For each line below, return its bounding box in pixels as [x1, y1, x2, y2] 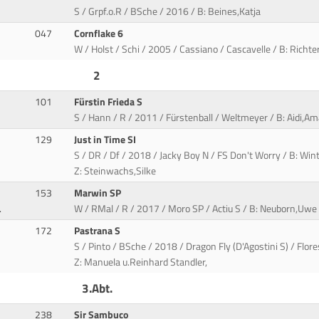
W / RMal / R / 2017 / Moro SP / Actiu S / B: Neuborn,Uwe [74, 201, 318, 217]
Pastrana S [74, 223, 123, 239]
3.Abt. [81, 278, 113, 298]
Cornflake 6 [74, 26, 126, 42]
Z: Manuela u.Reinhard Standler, [74, 254, 208, 271]
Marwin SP [74, 185, 124, 202]
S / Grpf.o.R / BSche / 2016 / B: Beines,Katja [74, 4, 261, 20]
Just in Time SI [74, 132, 139, 148]
